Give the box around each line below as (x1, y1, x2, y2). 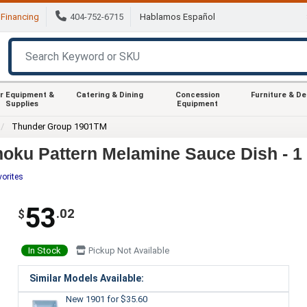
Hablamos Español (140, 12, 215, 23)
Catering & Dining (76, 90, 143, 99)
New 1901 (65, 293, 107, 304)
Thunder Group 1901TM (12, 121, 108, 132)
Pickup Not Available (86, 245, 169, 256)
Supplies (5, 99, 38, 108)
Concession (175, 90, 220, 99)
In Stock (27, 245, 61, 256)
